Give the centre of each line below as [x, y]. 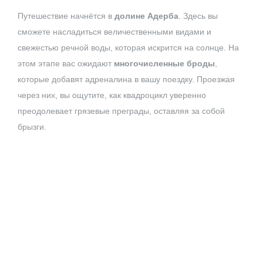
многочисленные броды [164, 64]
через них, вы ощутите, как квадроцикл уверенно [112, 95]
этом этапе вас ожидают [66, 64]
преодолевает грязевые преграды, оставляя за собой [121, 111]
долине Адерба [146, 16]
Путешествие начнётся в [66, 16]
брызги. [32, 127]
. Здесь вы [198, 16]
